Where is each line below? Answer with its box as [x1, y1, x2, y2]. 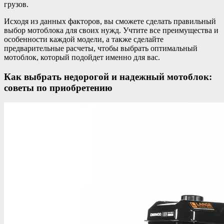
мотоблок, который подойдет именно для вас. [4, 52, 160, 61]
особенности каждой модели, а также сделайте [4, 34, 163, 43]
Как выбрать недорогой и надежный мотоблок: [4, 71, 212, 82]
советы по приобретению [4, 82, 112, 93]
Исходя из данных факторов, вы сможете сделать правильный [4, 16, 216, 25]
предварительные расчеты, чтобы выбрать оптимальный [4, 43, 197, 52]
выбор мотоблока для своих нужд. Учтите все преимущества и [4, 25, 218, 34]
